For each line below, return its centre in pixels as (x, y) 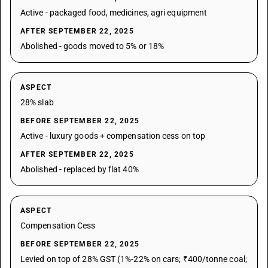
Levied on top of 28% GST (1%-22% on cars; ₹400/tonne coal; (134, 259)
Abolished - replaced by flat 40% (80, 169)
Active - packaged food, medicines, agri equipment (114, 13)
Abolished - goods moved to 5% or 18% (92, 46)
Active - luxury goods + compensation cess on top (113, 136)
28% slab (37, 102)
